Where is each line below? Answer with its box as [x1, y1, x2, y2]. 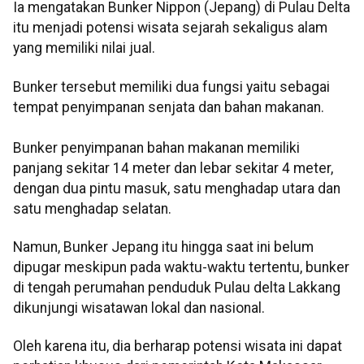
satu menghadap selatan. [13, 200, 171, 217]
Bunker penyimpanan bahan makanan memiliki [13, 139, 300, 156]
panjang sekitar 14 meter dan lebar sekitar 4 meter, [13, 159, 333, 176]
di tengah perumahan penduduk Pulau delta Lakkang [13, 279, 340, 297]
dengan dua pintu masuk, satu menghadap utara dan [13, 180, 340, 197]
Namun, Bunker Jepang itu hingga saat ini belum [13, 239, 314, 256]
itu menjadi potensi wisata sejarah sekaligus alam [13, 19, 327, 37]
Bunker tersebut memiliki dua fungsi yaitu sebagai [13, 78, 330, 95]
